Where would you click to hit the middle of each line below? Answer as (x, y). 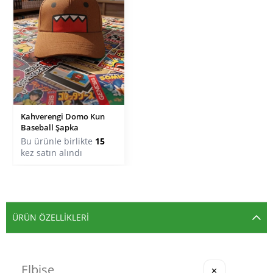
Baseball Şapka (50, 127)
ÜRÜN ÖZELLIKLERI (51, 217)
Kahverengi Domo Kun (63, 116)
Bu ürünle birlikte (58, 141)
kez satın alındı (51, 152)
